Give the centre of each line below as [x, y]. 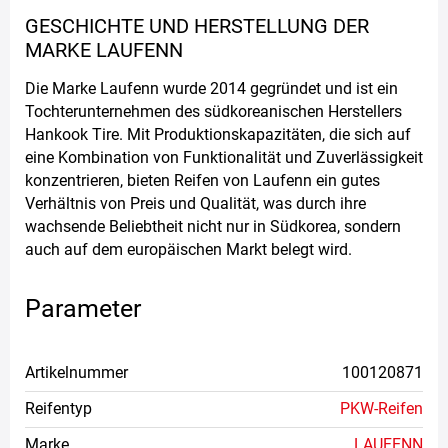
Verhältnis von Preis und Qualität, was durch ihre [195, 203]
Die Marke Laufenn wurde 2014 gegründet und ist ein [211, 88]
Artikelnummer [76, 373]
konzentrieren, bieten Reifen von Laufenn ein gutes [202, 180]
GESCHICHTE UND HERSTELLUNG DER [197, 25]
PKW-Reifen [381, 409]
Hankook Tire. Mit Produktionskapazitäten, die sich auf [218, 134]
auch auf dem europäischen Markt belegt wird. [188, 249]
